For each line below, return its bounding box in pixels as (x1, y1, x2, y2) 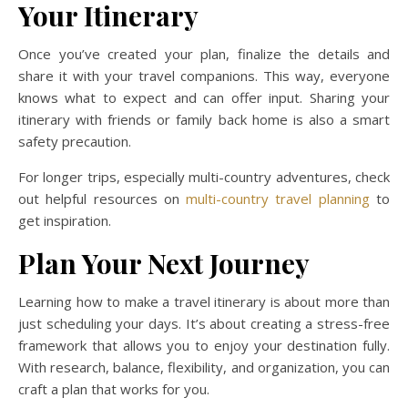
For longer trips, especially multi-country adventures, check (18, 168, 390, 186)
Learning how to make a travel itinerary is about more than (18, 292, 390, 311)
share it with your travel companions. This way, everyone (18, 66, 390, 85)
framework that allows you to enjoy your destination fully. (18, 336, 390, 354)
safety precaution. (18, 132, 131, 150)
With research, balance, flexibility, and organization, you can (18, 358, 390, 376)
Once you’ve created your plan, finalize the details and (18, 45, 390, 63)
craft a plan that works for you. (18, 380, 209, 398)
